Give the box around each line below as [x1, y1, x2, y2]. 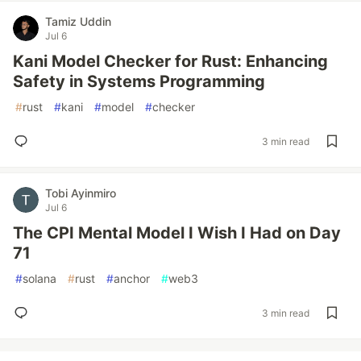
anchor [114, 272, 150, 285]
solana [23, 272, 56, 285]
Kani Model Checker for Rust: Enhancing [13, 52, 328, 71]
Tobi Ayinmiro [45, 186, 116, 200]
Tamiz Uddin [45, 15, 111, 28]
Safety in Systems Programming [13, 72, 265, 91]
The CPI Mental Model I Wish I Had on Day [13, 223, 341, 243]
